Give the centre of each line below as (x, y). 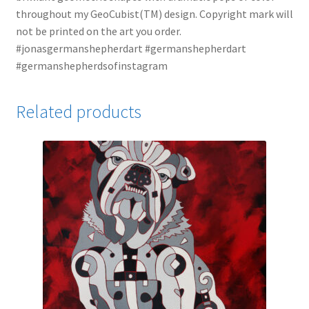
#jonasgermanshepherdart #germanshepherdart (131, 48)
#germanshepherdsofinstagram (91, 66)
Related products (78, 111)
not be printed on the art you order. (98, 31)
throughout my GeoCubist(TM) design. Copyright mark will (154, 14)
